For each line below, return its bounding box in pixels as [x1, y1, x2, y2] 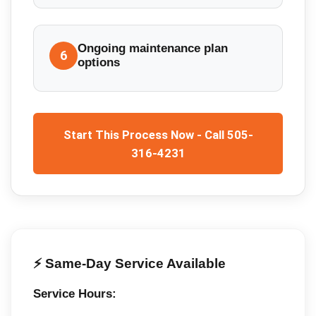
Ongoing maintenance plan [78, 41, 229, 55]
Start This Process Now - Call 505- [63, 127, 253, 142]
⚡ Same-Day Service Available [32, 255, 226, 271]
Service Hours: [32, 287, 116, 301]
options [78, 55, 121, 69]
